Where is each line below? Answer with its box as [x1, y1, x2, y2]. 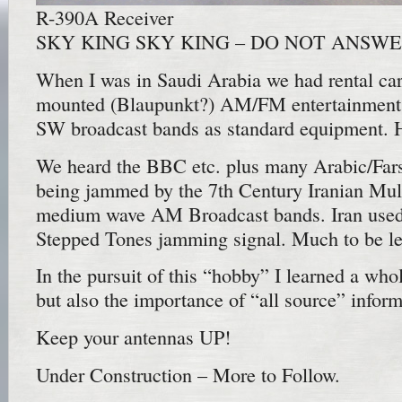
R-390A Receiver [36, 4, 173, 31]
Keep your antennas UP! [36, 324, 231, 351]
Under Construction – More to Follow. [36, 362, 340, 389]
